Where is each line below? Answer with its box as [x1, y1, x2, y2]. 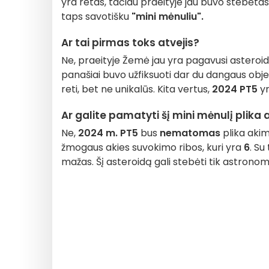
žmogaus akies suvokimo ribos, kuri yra [61, 141, 244, 154]
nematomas [160, 126, 220, 140]
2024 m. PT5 [78, 126, 138, 140]
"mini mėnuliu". [131, 10, 204, 23]
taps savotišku [61, 10, 131, 23]
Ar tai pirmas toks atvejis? [61, 35, 199, 50]
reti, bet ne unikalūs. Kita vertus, [61, 82, 212, 96]
